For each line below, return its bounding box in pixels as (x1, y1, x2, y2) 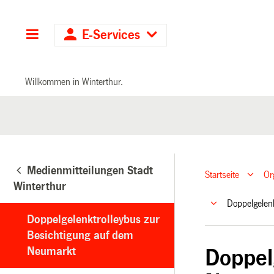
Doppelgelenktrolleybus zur (27, 213, 160, 226)
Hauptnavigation (39, 28, 133, 42)
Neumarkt (27, 245, 76, 257)
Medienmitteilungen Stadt (27, 164, 153, 177)
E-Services (78, 28, 144, 42)
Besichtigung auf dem (27, 229, 133, 242)
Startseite (205, 169, 240, 180)
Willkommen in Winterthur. (25, 76, 124, 87)
